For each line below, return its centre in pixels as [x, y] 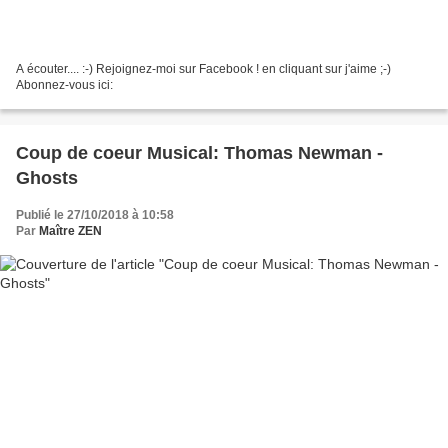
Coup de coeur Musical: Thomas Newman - [199, 152]
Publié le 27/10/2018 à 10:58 [95, 214]
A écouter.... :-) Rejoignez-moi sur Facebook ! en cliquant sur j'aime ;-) [56, 68]
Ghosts [47, 177]
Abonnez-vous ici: [64, 84]
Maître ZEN [70, 230]
